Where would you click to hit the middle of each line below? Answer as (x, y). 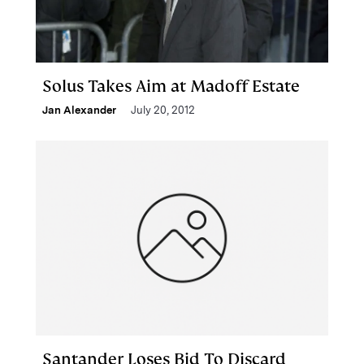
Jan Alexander (79, 110)
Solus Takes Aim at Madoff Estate (171, 86)
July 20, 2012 (163, 110)
